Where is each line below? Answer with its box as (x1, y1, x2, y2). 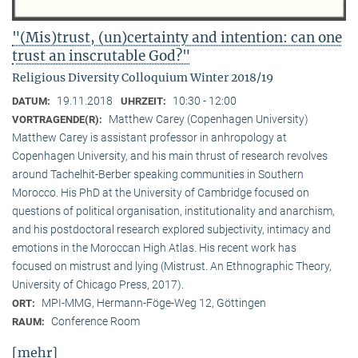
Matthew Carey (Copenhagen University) (109, 112, 308, 125)
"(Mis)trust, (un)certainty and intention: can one (12, 28, 342, 46)
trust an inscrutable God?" (12, 46, 190, 65)
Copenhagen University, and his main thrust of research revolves (12, 149, 328, 162)
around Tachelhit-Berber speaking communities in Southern (12, 167, 304, 181)
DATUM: (12, 94, 53, 107)
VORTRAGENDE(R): (12, 113, 105, 125)
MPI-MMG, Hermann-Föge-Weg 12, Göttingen (42, 296, 266, 309)
